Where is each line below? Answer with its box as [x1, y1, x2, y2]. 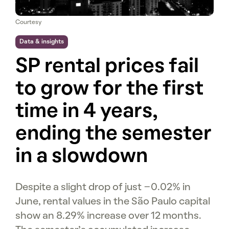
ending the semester [15, 125, 212, 144]
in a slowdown [15, 147, 148, 166]
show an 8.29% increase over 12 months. [15, 211, 201, 221]
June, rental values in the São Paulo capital [15, 197, 210, 207]
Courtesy [15, 19, 41, 25]
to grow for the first [15, 80, 203, 99]
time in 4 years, [15, 102, 158, 121]
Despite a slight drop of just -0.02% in [15, 182, 191, 192]
